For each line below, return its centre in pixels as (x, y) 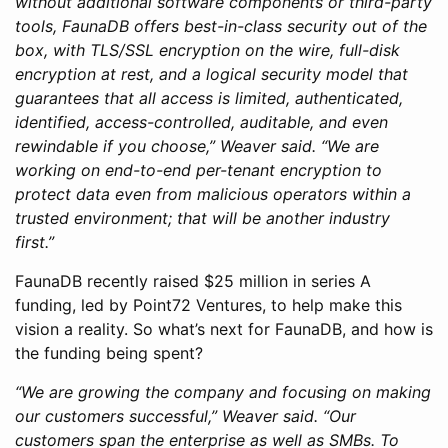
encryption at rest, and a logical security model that (211, 73)
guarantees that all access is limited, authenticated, (209, 97)
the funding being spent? (109, 352)
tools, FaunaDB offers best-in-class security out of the (221, 25)
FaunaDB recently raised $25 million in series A (193, 280)
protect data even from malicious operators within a (213, 193)
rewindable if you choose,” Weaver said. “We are (197, 145)
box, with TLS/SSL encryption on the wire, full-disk (207, 49)
